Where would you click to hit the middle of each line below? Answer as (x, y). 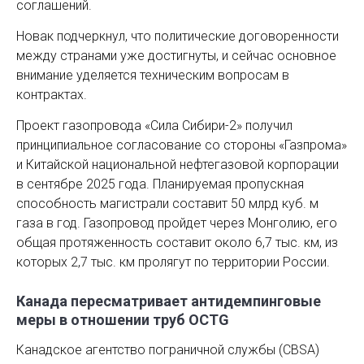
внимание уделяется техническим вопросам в (153, 75)
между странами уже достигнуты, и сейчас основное (176, 56)
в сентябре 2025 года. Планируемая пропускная (160, 184)
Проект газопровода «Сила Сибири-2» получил (154, 126)
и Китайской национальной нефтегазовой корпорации (178, 165)
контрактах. (52, 95)
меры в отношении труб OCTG (123, 320)
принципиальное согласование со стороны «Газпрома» (182, 145)
